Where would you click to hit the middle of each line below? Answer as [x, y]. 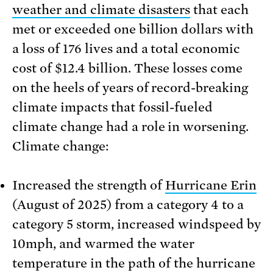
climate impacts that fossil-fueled [113, 108]
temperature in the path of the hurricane [134, 264]
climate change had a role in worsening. [131, 127]
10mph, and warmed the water [103, 244]
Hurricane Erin [211, 186]
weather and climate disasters [101, 10]
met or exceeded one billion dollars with [133, 30]
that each [220, 10]
